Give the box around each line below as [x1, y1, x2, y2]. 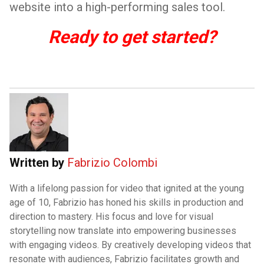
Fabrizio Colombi [67, 156, 157, 170]
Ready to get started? [48, 27, 216, 47]
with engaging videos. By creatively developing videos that [9, 239, 251, 250]
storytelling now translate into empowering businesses [9, 225, 236, 236]
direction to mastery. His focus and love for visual [9, 211, 213, 222]
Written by [9, 156, 67, 170]
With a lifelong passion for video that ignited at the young [9, 183, 244, 194]
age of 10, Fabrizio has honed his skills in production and [9, 197, 243, 208]
